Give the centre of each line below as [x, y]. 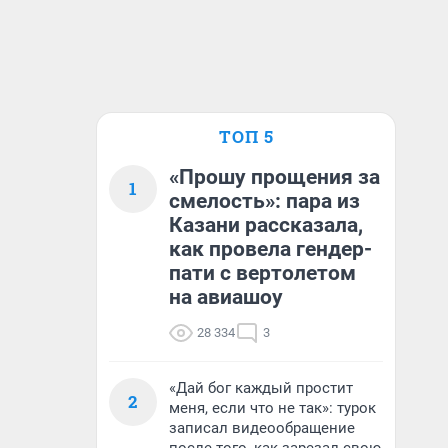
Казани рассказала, [266, 225]
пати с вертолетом [262, 273]
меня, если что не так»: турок [272, 408]
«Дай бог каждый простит [261, 388]
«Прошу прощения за [274, 177]
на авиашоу [226, 297]
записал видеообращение [262, 428]
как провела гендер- [270, 249]
